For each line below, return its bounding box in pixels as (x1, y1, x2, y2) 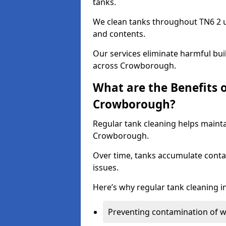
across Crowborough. (93, 60, 176, 71)
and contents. (93, 28, 145, 39)
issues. (93, 162, 119, 173)
